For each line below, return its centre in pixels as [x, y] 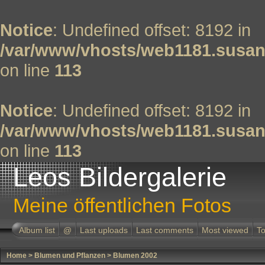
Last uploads [104, 230]
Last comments [165, 230]
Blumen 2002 [135, 256]
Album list [37, 230]
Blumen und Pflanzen [70, 256]
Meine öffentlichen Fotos [122, 205]
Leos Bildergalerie [120, 177]
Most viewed [225, 230]
